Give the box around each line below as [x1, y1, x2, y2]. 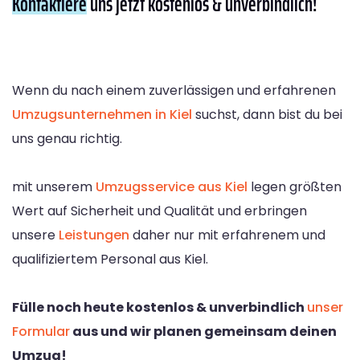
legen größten [247, 177, 342, 196]
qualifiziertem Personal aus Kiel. [12, 249, 208, 268]
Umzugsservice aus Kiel [96, 177, 247, 196]
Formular [12, 321, 70, 341]
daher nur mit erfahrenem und [129, 225, 325, 244]
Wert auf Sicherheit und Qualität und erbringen [12, 201, 307, 220]
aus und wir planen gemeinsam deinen [70, 321, 337, 341]
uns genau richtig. [12, 129, 122, 148]
